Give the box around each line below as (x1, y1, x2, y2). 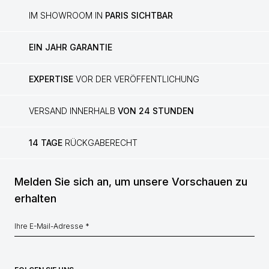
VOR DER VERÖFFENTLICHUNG (73, 74, 199, 84)
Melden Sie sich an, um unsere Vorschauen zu (14, 175, 247, 188)
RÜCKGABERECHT (62, 138, 138, 148)
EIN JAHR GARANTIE (29, 42, 112, 52)
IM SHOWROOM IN (29, 10, 105, 20)
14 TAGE (29, 138, 62, 148)
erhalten (14, 192, 56, 205)
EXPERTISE (29, 74, 73, 84)
